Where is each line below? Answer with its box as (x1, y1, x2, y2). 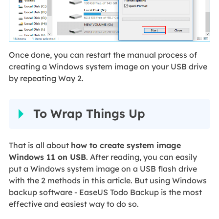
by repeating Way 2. (8, 73, 84, 84)
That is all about (8, 140, 71, 151)
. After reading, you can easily (86, 152, 197, 162)
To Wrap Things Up (33, 106, 145, 121)
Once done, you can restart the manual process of (8, 50, 197, 60)
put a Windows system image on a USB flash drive (8, 164, 197, 174)
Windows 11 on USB (8, 152, 86, 162)
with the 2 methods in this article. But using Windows (8, 175, 207, 186)
